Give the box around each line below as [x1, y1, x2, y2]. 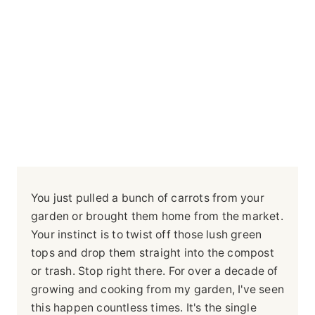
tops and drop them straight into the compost [31, 245, 274, 259]
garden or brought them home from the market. [31, 209, 283, 223]
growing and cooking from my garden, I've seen [31, 282, 285, 296]
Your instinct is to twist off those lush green [31, 227, 262, 241]
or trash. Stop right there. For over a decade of [31, 264, 278, 278]
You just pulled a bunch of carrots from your [31, 191, 264, 205]
